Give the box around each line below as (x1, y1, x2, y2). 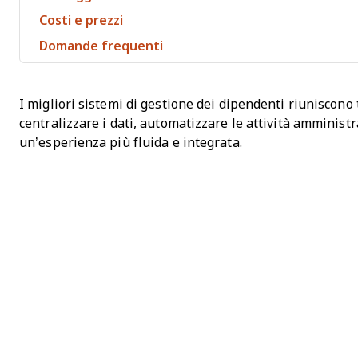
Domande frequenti (39, 39, 163, 53)
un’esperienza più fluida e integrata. (19, 136, 242, 149)
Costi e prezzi (39, 14, 123, 27)
